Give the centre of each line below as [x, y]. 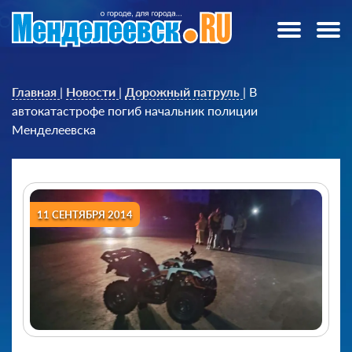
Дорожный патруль [182, 92]
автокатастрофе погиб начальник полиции [135, 110]
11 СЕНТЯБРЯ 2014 [85, 214]
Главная [34, 92]
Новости [91, 92]
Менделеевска [54, 129]
